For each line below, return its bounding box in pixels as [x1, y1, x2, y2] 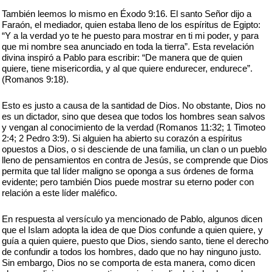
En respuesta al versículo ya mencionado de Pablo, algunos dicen [2, 214, 262, 224]
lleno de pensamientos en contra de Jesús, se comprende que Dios [2, 155, 268, 165]
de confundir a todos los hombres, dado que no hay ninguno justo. [2, 246, 261, 257]
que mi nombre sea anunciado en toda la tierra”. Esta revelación [2, 41, 254, 52]
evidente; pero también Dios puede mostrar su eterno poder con [2, 177, 254, 187]
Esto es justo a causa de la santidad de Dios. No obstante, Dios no [2, 100, 265, 110]
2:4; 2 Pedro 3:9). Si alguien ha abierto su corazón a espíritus [2, 133, 242, 143]
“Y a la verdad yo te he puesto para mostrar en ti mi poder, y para [2, 30, 259, 41]
